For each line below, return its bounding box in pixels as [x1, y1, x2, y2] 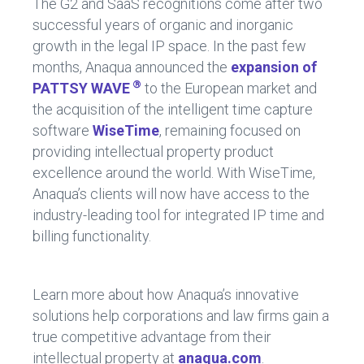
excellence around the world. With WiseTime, [32, 163, 315, 181]
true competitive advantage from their [32, 327, 271, 345]
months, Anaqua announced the [32, 58, 231, 76]
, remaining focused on [159, 121, 301, 139]
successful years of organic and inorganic [32, 15, 293, 33]
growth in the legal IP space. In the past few [32, 37, 306, 54]
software [32, 121, 93, 139]
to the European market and [141, 79, 317, 97]
